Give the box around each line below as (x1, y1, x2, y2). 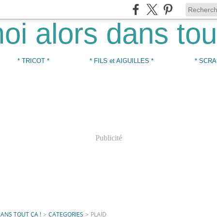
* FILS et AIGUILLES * (89, 57, 154, 64)
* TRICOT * (17, 57, 49, 64)
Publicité (95, 134, 122, 142)
